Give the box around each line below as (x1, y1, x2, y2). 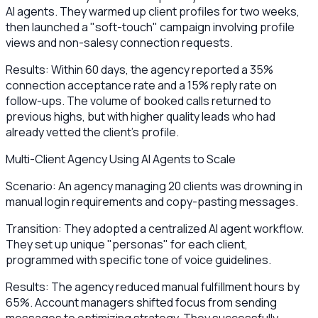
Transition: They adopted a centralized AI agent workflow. (6, 220, 304, 236)
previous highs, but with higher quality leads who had (6, 108, 275, 124)
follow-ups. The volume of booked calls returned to (6, 92, 271, 109)
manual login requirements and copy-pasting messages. (6, 193, 298, 209)
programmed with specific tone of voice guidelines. (6, 251, 271, 268)
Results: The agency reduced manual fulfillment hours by (6, 278, 300, 295)
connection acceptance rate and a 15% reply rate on (6, 77, 277, 93)
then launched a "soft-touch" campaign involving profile (6, 18, 295, 35)
